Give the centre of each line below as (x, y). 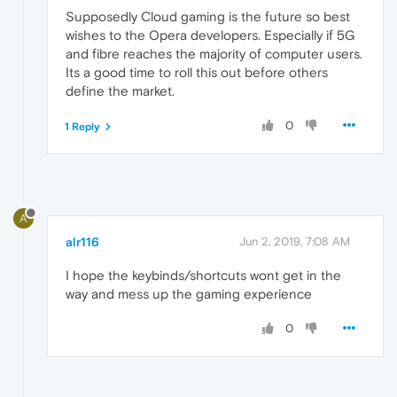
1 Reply (82, 126)
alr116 (82, 242)
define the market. (120, 90)
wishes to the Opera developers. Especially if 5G (210, 35)
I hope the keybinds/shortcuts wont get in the (203, 276)
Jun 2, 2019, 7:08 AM (295, 242)
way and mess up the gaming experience (189, 294)
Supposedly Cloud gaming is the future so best (208, 16)
